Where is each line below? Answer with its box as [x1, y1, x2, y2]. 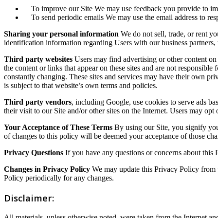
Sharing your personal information [4, 30, 119, 38]
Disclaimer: [4, 192, 54, 204]
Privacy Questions [4, 148, 63, 157]
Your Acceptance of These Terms [4, 123, 112, 132]
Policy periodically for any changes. [4, 174, 114, 182]
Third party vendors [4, 98, 72, 107]
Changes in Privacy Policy [4, 165, 90, 174]
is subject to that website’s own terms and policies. [4, 81, 158, 90]
